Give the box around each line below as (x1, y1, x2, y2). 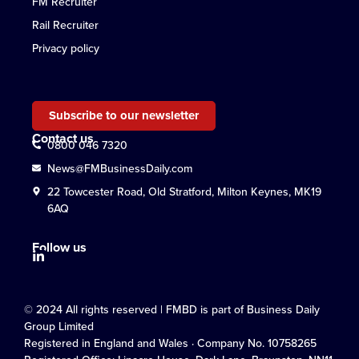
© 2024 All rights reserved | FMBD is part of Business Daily (24, 301, 320, 318)
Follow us (32, 237, 87, 256)
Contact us (32, 128, 94, 147)
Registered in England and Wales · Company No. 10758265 (24, 334, 317, 352)
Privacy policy (32, 39, 99, 57)
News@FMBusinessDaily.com (46, 159, 192, 177)
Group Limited (24, 317, 94, 335)
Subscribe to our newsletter (49, 106, 199, 124)
